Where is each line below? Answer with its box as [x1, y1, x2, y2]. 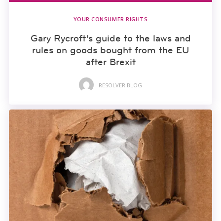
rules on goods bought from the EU [32, 44, 189, 56]
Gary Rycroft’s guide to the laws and [30, 32, 191, 44]
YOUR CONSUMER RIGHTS [73, 15, 148, 23]
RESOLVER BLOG [99, 81, 142, 89]
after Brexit [85, 56, 136, 68]
